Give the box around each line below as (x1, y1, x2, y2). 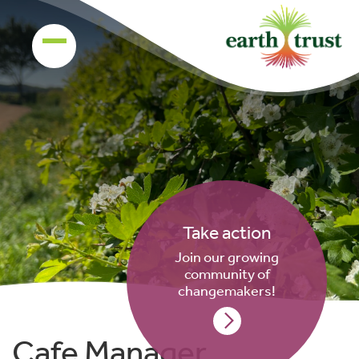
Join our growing (175, 248, 279, 265)
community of (184, 264, 270, 282)
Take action (182, 221, 272, 243)
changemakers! (178, 281, 276, 299)
